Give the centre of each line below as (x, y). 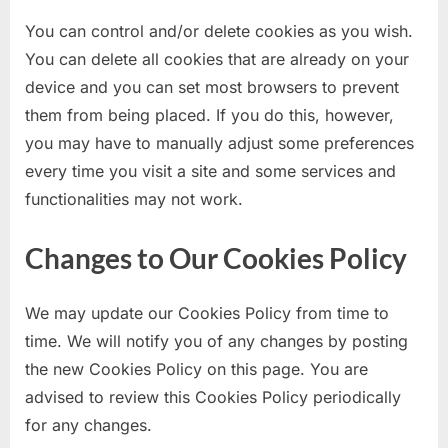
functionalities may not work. (134, 198)
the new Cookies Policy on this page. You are (196, 369)
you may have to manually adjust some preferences (219, 142)
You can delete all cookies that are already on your (217, 58)
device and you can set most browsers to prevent (212, 86)
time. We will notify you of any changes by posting (216, 341)
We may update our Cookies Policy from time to (207, 313)
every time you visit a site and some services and (210, 170)
